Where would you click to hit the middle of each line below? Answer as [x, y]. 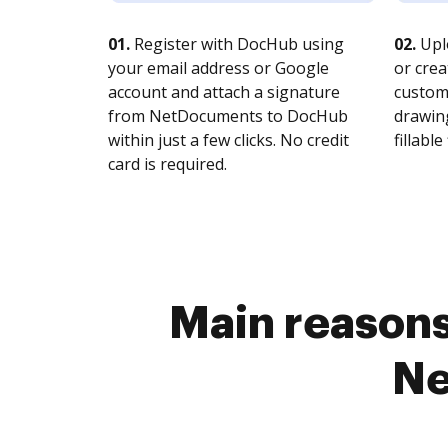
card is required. [167, 164]
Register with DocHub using [237, 44]
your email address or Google [218, 68]
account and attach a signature [224, 92]
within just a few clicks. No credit [228, 140]
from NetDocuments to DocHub [228, 116]
